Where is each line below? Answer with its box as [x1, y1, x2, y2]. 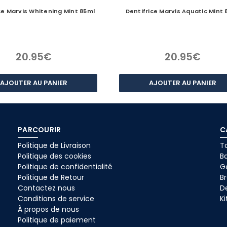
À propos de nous [18, 204, 79, 214]
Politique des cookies [18, 150, 91, 161]
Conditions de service [18, 193, 94, 204]
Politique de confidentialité [18, 161, 112, 172]
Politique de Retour [18, 172, 84, 182]
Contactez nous [18, 182, 75, 193]
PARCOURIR [18, 124, 61, 135]
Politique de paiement [18, 214, 96, 225]
